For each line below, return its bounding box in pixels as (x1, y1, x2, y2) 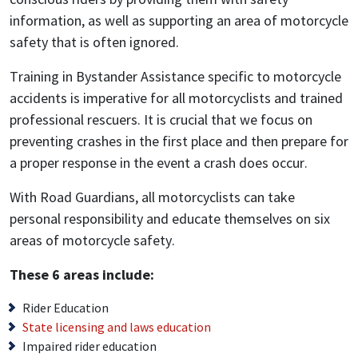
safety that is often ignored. (10, 33, 179, 51)
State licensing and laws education (22, 319, 211, 335)
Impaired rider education (22, 338, 157, 354)
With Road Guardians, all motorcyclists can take (10, 188, 295, 206)
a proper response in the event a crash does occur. (10, 153, 308, 172)
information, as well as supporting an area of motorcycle (10, 11, 348, 30)
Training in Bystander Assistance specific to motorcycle (10, 67, 341, 86)
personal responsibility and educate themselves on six (10, 209, 330, 228)
